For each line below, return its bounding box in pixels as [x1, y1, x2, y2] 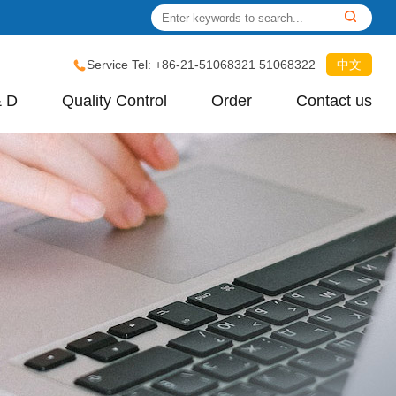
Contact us [296, 92, 373, 110]
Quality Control [62, 92, 168, 110]
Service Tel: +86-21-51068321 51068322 [87, 57, 316, 72]
